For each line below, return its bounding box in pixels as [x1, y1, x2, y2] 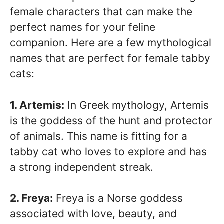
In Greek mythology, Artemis [64, 98, 209, 111]
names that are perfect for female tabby [10, 52, 210, 65]
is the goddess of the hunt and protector [10, 114, 212, 127]
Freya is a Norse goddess [53, 192, 183, 205]
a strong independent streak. [10, 160, 153, 173]
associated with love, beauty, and [10, 207, 177, 220]
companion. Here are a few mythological [10, 36, 211, 49]
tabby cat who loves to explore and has [10, 145, 207, 158]
